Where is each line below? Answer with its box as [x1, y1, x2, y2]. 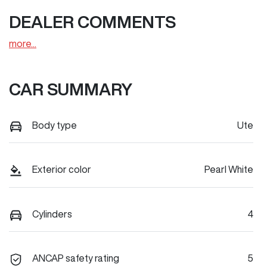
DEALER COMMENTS [9, 13, 176, 30]
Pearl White [204, 164, 253, 175]
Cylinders [32, 209, 72, 219]
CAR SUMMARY [9, 80, 132, 98]
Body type [32, 120, 77, 130]
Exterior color [32, 164, 91, 175]
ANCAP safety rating [32, 253, 119, 263]
